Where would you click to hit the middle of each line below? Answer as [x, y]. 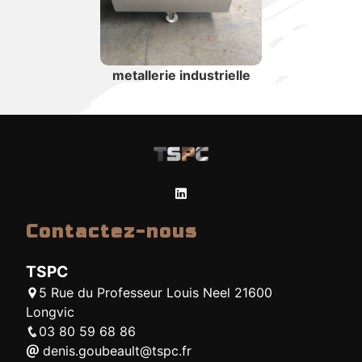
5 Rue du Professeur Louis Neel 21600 [156, 293]
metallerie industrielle [181, 76]
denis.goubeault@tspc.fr [115, 351]
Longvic [50, 312]
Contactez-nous [112, 231]
